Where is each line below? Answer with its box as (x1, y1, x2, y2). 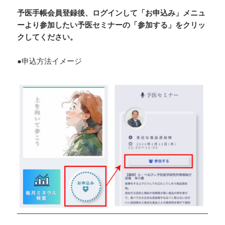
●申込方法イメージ (17, 56, 82, 66)
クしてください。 (17, 32, 78, 42)
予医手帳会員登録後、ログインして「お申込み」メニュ (17, 8, 206, 18)
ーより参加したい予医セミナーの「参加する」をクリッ (17, 20, 206, 30)
